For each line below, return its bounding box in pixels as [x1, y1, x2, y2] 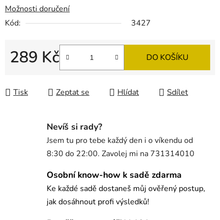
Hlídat [117, 87, 139, 98]
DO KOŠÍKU [146, 52, 189, 63]
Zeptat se [56, 87, 89, 98]
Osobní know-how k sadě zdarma [47, 169, 182, 181]
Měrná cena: [9, 67, 52, 79]
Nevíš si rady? [47, 121, 102, 133]
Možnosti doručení [5, 3, 70, 15]
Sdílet [167, 87, 188, 98]
